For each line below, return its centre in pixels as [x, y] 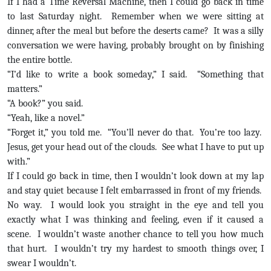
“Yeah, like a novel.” [46, 118]
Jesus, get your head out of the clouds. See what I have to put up [135, 147]
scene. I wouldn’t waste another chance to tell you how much [135, 234]
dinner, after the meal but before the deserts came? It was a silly [135, 31]
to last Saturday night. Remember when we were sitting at [135, 16]
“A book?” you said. [45, 103]
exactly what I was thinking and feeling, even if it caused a [135, 220]
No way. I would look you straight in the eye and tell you [135, 205]
